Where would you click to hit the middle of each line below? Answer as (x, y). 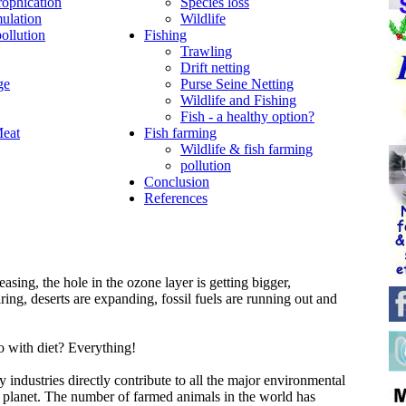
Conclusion (177, 181)
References (176, 198)
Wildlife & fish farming (246, 149)
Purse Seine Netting (237, 83)
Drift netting (215, 67)
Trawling (206, 51)
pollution (206, 165)
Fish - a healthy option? (247, 116)
